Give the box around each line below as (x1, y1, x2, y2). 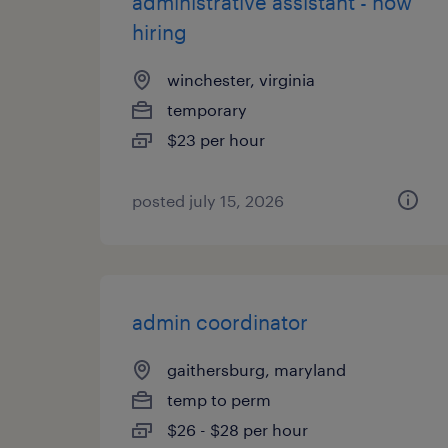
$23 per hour (167, 130, 265, 149)
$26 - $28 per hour (167, 420, 308, 439)
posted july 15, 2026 (132, 191, 284, 210)
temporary (167, 100, 247, 119)
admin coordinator (132, 310, 308, 334)
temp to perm (167, 390, 271, 409)
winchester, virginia (167, 70, 315, 89)
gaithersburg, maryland (167, 360, 346, 379)
